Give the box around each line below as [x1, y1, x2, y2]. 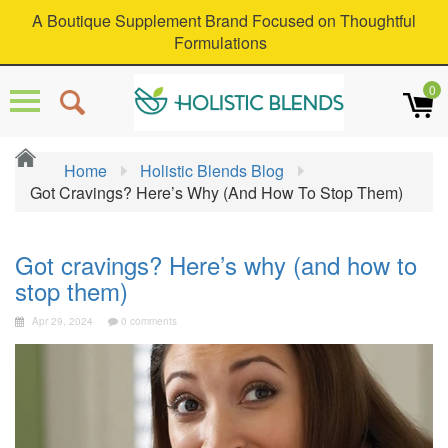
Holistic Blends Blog [140, 159, 284, 182]
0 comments [118, 314, 177, 328]
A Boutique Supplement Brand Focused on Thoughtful [32, 9, 416, 32]
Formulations [173, 31, 271, 54]
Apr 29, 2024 [29, 314, 93, 328]
